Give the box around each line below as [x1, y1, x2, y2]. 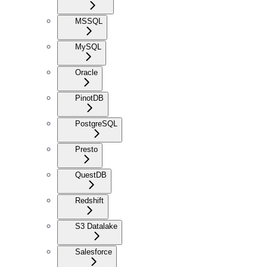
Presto [75, 144, 98, 154]
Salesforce [75, 247, 112, 256]
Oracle [75, 67, 98, 77]
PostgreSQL [75, 119, 117, 128]
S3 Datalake [75, 221, 117, 231]
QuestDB [75, 170, 107, 179]
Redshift [75, 195, 104, 205]
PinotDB [75, 93, 104, 103]
